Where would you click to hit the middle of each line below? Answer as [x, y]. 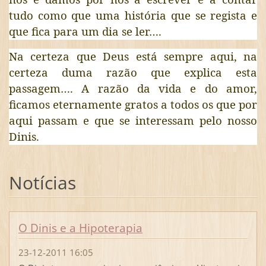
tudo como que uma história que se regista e [133, 15]
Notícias [42, 182]
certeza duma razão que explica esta [133, 72]
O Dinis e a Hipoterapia [80, 228]
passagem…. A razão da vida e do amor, [133, 88]
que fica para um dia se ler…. [85, 31]
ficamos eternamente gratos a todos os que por [133, 104]
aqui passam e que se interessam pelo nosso [133, 120]
